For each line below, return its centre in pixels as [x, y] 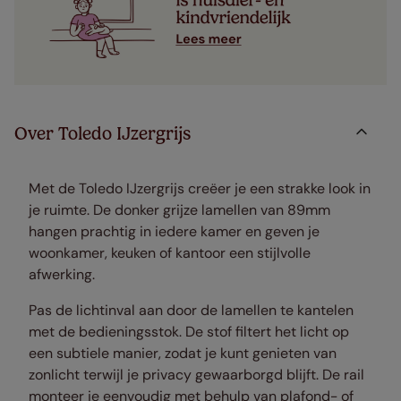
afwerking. [62, 275]
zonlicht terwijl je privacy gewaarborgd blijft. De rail [196, 375]
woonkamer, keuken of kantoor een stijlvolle [170, 253]
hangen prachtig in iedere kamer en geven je [174, 232]
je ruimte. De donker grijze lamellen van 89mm [179, 210]
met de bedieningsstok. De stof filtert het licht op [189, 332]
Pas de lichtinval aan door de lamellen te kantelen [191, 311]
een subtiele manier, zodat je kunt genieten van [183, 354]
